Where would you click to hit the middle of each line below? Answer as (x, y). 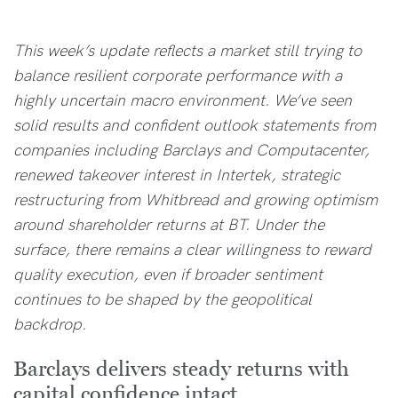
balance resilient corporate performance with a (178, 74)
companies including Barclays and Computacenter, (191, 149)
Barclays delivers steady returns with (181, 369)
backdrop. (50, 323)
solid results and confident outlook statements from (195, 124)
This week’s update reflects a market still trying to (187, 49)
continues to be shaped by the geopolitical (163, 298)
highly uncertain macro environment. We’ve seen (183, 99)
